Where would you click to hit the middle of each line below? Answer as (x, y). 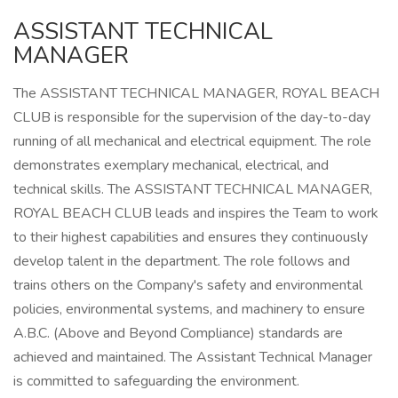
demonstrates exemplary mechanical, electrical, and (171, 165)
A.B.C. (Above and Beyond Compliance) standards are (178, 333)
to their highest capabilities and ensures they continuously (191, 237)
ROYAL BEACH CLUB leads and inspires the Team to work (196, 213)
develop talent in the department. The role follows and (182, 261)
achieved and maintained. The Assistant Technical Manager (193, 357)
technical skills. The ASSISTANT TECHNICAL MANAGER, (193, 189)
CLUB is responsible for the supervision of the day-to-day (192, 117)
